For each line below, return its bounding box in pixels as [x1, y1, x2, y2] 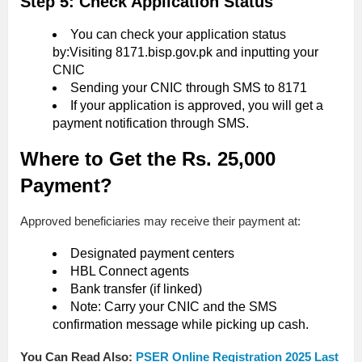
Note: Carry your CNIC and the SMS [70, 300, 277, 314]
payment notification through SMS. [53, 116, 249, 131]
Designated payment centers [70, 246, 234, 261]
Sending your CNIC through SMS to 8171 [70, 81, 307, 95]
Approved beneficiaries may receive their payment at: [20, 214, 301, 229]
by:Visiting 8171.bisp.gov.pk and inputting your [53, 45, 318, 60]
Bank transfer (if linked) [70, 282, 202, 297]
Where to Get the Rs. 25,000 [20, 148, 276, 170]
